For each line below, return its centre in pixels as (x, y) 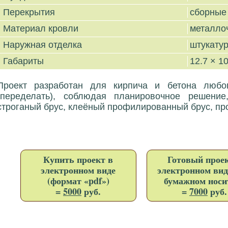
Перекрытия (30, 12)
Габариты (24, 61)
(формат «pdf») (78, 181)
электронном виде (78, 170)
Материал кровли (42, 28)
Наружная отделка (44, 45)
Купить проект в (78, 159)
